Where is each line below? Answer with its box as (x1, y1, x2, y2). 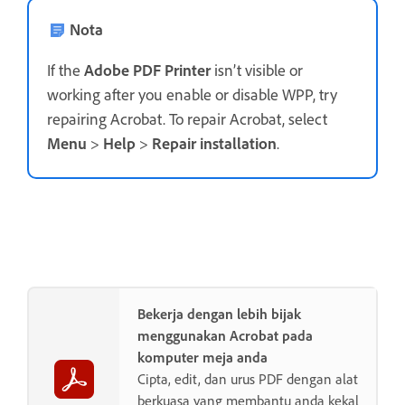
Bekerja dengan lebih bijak (137, 305, 301, 324)
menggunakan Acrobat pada (137, 326, 313, 345)
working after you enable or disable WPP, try (47, 84, 337, 105)
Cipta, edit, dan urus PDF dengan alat (137, 370, 358, 389)
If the (47, 60, 84, 80)
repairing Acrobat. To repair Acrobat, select (47, 108, 327, 129)
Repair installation (152, 133, 277, 154)
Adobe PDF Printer (84, 60, 211, 80)
